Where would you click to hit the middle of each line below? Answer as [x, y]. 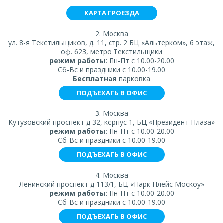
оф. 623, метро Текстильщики [111, 51]
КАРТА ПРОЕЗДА [111, 13]
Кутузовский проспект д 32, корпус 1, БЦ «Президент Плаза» [111, 122]
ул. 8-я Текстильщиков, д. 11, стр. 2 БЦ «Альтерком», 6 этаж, [111, 42]
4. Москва [111, 175]
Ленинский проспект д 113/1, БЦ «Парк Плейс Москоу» [111, 184]
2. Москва [111, 33]
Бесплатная [95, 78]
